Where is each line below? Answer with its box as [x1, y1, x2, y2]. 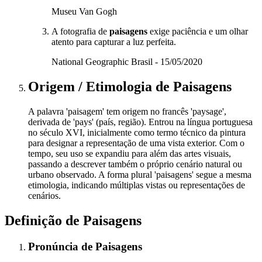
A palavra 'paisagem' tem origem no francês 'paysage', [28, 106, 226, 116]
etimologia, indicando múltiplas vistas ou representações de [28, 180, 245, 190]
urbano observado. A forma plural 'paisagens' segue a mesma [28, 169, 251, 180]
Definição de [5, 212, 83, 228]
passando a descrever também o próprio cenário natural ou [28, 158, 242, 169]
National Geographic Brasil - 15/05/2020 [51, 57, 202, 67]
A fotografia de [51, 26, 109, 37]
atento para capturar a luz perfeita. [51, 37, 176, 47]
